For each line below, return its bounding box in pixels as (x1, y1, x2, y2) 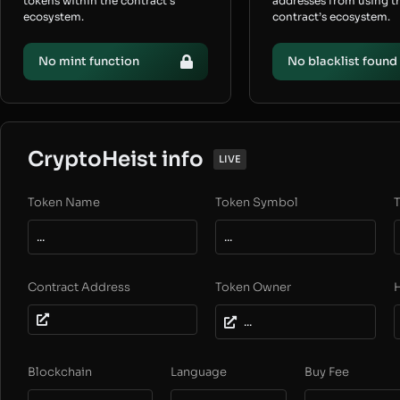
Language (171, 364, 227, 380)
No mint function (38, 54, 139, 70)
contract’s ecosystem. (271, 10, 390, 24)
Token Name (28, 195, 100, 211)
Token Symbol (214, 195, 298, 211)
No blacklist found (287, 54, 397, 70)
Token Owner (214, 279, 291, 296)
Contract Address (28, 279, 130, 296)
